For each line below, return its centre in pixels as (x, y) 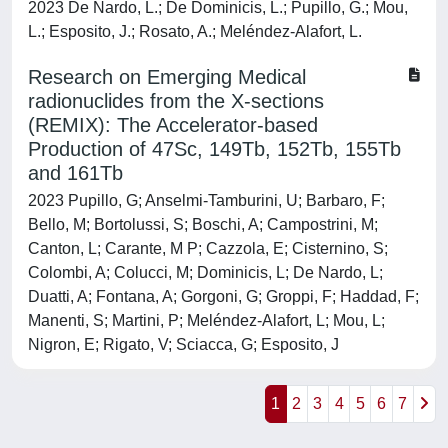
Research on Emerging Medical (167, 77)
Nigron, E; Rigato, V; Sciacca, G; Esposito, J (183, 344)
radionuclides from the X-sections (176, 101)
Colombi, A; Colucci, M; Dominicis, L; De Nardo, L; (205, 272)
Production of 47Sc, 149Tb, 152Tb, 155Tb (214, 149)
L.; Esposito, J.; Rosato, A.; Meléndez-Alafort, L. (195, 31)
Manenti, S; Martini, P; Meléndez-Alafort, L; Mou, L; (206, 320)
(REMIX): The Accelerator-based (173, 125)
